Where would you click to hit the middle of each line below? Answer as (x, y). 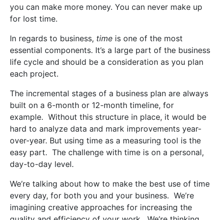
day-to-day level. (43, 164)
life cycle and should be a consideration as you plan (107, 62)
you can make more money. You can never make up (106, 7)
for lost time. (34, 19)
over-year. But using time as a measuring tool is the (105, 141)
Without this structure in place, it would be (127, 117)
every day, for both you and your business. (89, 196)
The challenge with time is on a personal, (128, 152)
